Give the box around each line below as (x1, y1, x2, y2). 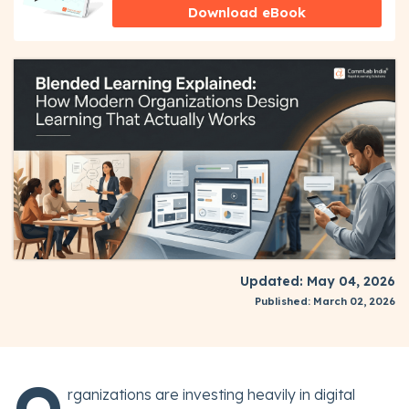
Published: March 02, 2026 (255, 295, 395, 309)
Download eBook (188, 4, 307, 22)
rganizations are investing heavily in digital (68, 385, 355, 404)
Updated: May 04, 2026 (240, 273, 395, 290)
